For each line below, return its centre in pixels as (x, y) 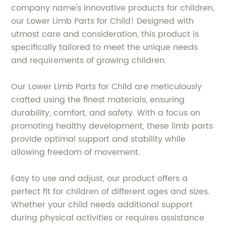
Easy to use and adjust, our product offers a (100, 179)
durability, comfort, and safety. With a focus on (106, 113)
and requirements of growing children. (89, 61)
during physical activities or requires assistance (108, 218)
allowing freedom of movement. (76, 152)
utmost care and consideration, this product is (105, 34)
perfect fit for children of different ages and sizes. (111, 192)
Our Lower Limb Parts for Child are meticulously (107, 87)
